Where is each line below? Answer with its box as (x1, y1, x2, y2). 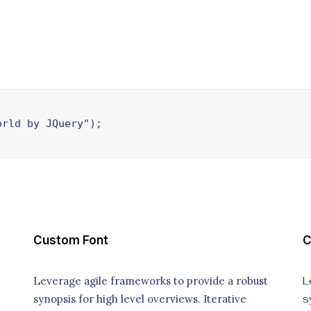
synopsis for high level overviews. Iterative (33, 292, 246, 305)
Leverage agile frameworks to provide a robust (33, 274, 268, 287)
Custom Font (33, 233, 108, 247)
